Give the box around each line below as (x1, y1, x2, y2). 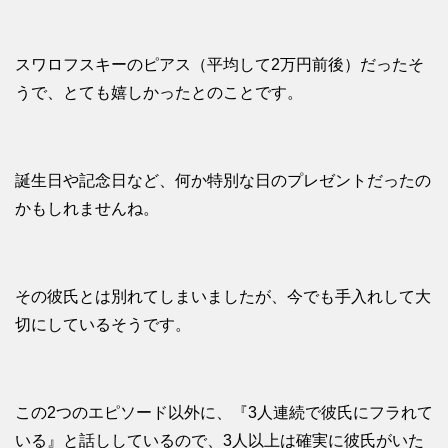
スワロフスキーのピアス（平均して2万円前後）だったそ (15, 56, 424, 74)
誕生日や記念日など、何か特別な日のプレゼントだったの (15, 172, 431, 190)
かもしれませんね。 (15, 200, 159, 218)
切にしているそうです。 (15, 316, 191, 334)
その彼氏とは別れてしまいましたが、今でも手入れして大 (15, 288, 431, 306)
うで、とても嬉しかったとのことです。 (15, 84, 303, 102)
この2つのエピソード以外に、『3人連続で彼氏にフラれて (15, 404, 433, 422)
